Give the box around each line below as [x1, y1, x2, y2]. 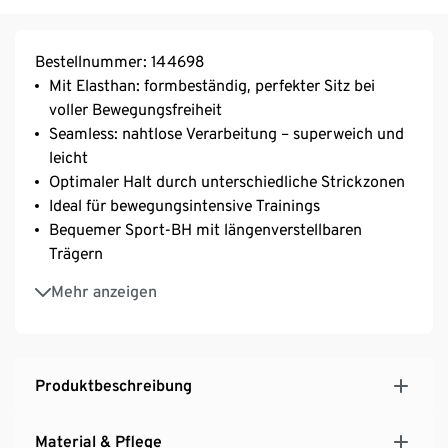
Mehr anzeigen [51, 282, 157, 302]
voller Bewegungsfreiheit [49, 100, 222, 120]
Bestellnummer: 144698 [35, 52, 204, 72]
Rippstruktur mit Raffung [49, 272, 226, 292]
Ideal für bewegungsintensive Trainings [49, 196, 320, 216]
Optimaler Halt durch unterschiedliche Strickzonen [49, 172, 405, 192]
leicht [49, 148, 88, 168]
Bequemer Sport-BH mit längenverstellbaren [49, 220, 362, 240]
